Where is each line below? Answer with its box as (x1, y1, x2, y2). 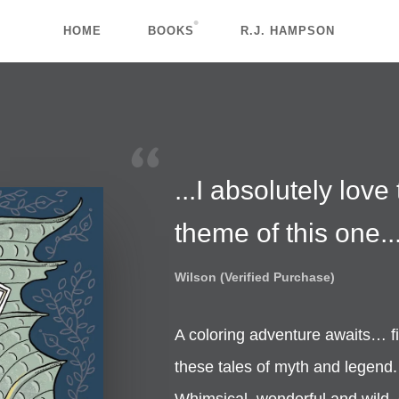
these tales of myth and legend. (174, 357, 397, 376)
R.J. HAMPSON (240, 24, 336, 37)
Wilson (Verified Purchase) (174, 269, 335, 284)
